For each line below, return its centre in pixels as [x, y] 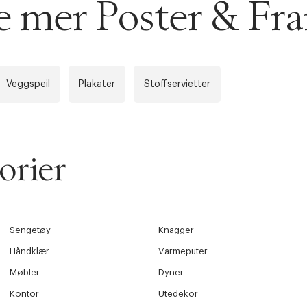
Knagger [176, 230]
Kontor [24, 294]
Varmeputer [183, 251]
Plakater [97, 85]
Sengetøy [30, 230]
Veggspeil [28, 85]
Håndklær [29, 251]
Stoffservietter [177, 85]
